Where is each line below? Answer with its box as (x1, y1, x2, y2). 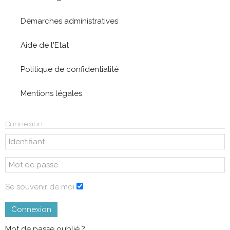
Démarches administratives (21, 16, 118, 26)
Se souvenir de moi (5, 182, 74, 191)
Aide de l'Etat (21, 40, 69, 50)
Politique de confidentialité (21, 64, 119, 74)
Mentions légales (21, 88, 82, 98)
